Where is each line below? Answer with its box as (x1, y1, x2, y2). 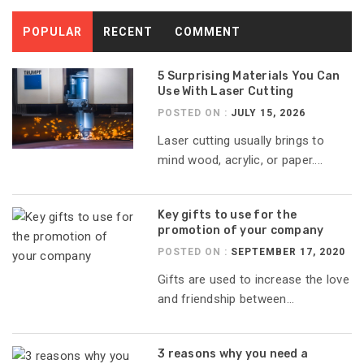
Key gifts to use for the (158, 207, 297, 222)
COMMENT (174, 24, 240, 38)
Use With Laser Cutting (158, 84, 294, 98)
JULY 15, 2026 (231, 106, 306, 119)
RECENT (103, 24, 154, 38)
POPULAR (23, 24, 83, 38)
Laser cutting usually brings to (158, 132, 324, 148)
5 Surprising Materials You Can (158, 68, 340, 83)
